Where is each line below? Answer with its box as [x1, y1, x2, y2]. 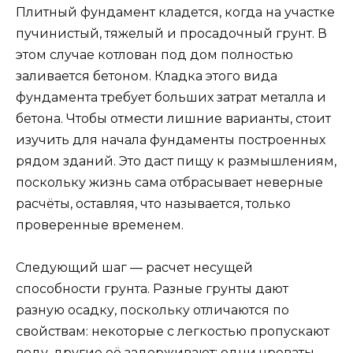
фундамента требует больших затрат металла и [16, 89, 326, 105]
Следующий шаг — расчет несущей [16, 259, 253, 275]
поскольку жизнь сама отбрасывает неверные [16, 174, 323, 190]
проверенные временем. [16, 217, 184, 232]
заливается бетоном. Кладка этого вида [16, 68, 277, 84]
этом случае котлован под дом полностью [16, 46, 293, 62]
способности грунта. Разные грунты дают [16, 281, 288, 296]
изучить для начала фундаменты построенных [16, 132, 325, 147]
